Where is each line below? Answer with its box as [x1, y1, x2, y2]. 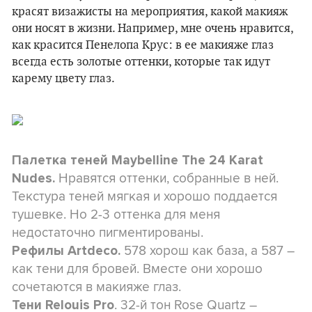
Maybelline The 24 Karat [108, 153, 263, 168]
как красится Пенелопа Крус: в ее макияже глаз [12, 38, 274, 52]
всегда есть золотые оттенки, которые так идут [12, 55, 270, 69]
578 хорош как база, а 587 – [120, 240, 295, 260]
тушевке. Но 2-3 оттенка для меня [12, 204, 220, 224]
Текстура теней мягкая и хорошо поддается [12, 186, 277, 205]
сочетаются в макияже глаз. [12, 276, 181, 296]
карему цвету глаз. [12, 72, 117, 86]
